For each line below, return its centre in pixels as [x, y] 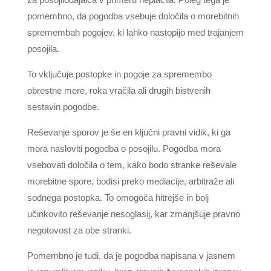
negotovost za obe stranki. [79, 230]
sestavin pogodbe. [63, 107]
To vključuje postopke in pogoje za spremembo [119, 74]
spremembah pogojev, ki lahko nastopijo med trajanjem [135, 32]
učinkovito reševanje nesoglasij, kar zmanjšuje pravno [133, 214]
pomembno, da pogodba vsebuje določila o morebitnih [133, 16]
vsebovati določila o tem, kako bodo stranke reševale [132, 165]
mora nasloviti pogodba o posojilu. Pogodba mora [124, 149]
